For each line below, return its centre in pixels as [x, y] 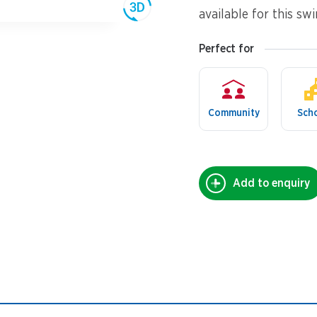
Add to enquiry [271, 183]
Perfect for [226, 49]
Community [234, 113]
